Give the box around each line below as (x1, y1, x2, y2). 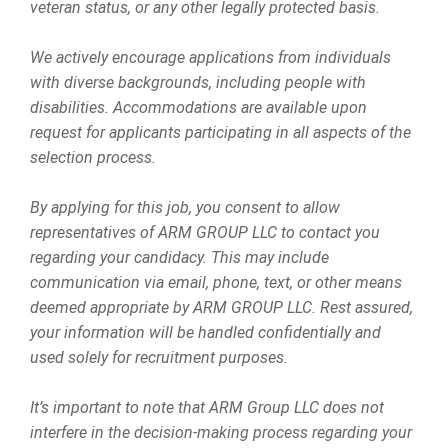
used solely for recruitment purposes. (30, 348, 288, 367)
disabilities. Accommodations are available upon (30, 98, 367, 117)
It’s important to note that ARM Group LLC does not (30, 398, 384, 417)
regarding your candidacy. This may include (30, 248, 329, 267)
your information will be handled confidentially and (30, 323, 381, 342)
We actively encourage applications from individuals (30, 48, 391, 67)
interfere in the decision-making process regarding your (30, 423, 412, 442)
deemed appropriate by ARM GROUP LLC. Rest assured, (30, 298, 413, 317)
